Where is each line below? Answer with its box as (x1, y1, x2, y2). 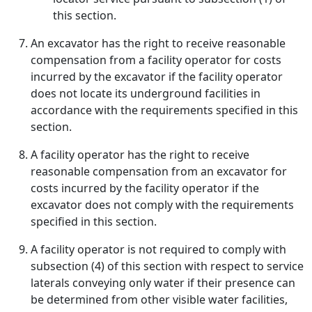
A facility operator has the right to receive (31, 147, 249, 162)
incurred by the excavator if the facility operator (31, 69, 283, 84)
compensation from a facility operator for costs (31, 52, 281, 68)
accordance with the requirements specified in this (31, 102, 298, 118)
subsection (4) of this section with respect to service (31, 258, 304, 274)
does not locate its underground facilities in (31, 86, 260, 101)
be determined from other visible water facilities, (31, 292, 288, 307)
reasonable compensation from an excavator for (31, 164, 287, 179)
